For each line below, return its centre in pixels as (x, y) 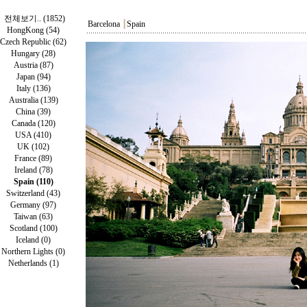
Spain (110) (33, 182)
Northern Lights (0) (33, 251)
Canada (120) (33, 123)
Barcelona (105, 24)
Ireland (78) (33, 170)
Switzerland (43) (33, 193)
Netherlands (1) (33, 263)
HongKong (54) (33, 30)
